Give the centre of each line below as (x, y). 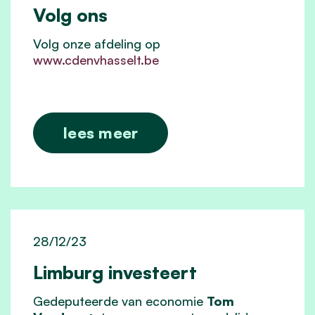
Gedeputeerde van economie (120, 301)
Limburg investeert (115, 272)
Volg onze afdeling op (97, 43)
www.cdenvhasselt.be (96, 59)
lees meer (101, 132)
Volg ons (70, 14)
